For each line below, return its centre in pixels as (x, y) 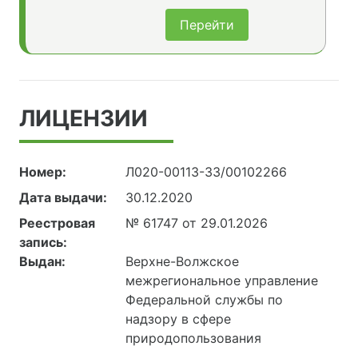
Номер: (43, 172)
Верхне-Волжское (183, 262)
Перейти (207, 25)
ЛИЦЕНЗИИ (84, 119)
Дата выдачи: (63, 198)
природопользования (194, 338)
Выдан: (42, 262)
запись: (43, 243)
